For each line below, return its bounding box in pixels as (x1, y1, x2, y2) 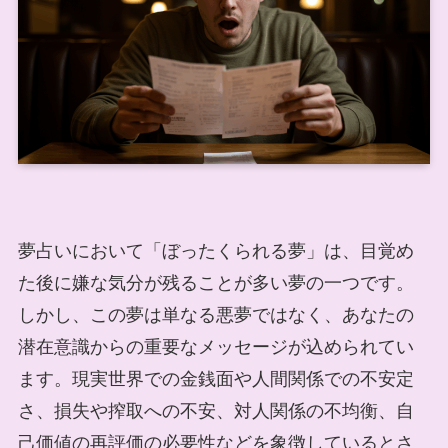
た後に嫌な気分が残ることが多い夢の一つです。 (17, 273, 414, 294)
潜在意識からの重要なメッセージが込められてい (17, 337, 414, 358)
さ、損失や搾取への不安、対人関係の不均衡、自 (17, 401, 414, 422)
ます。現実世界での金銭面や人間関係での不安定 (17, 369, 414, 390)
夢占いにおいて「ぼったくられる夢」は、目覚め (17, 241, 414, 262)
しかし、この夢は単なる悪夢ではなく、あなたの (17, 305, 414, 326)
